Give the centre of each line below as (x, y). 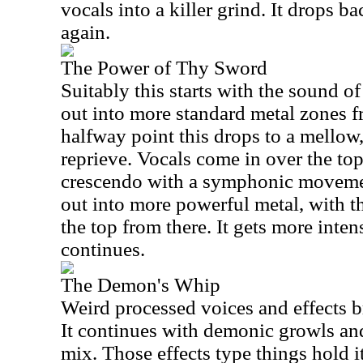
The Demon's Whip (141, 285)
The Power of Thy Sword (164, 68)
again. (85, 32)
